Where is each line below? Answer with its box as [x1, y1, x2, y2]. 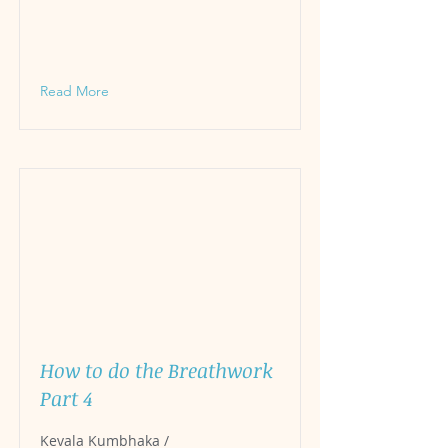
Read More [40, 82, 109, 100]
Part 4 [40, 384, 93, 412]
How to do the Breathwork [40, 356, 273, 384]
